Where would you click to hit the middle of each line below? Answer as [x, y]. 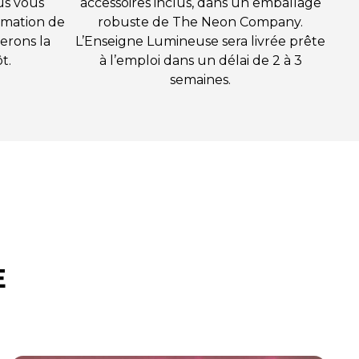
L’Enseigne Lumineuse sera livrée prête [200, 42]
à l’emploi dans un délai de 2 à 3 [200, 61]
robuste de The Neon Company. [200, 22]
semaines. [200, 80]
